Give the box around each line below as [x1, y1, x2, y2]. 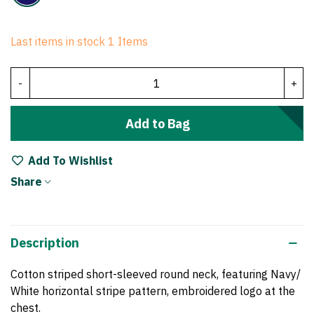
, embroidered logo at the [167, 284, 295, 299]
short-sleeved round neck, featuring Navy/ [83, 267, 301, 282]
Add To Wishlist [28, 153, 113, 168]
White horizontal [11, 284, 96, 299]
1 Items [108, 34, 148, 49]
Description [11, 235, 79, 252]
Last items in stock [11, 34, 108, 49]
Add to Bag [125, 115, 190, 132]
